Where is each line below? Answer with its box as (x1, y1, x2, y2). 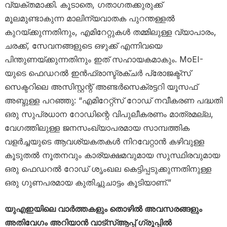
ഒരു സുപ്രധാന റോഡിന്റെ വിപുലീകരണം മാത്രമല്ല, (4, 109, 213, 119)
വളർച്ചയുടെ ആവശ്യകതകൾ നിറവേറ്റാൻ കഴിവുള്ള (4, 136, 204, 146)
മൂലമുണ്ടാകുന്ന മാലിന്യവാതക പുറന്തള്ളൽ (4, 13, 175, 23)
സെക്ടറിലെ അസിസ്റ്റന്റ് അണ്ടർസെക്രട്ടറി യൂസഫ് (4, 82, 198, 92)
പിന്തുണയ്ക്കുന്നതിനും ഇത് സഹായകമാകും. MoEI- (4, 54, 203, 64)
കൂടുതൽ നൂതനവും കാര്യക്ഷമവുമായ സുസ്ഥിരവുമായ (4, 150, 220, 160)
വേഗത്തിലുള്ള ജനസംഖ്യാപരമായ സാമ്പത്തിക (4, 123, 190, 133)
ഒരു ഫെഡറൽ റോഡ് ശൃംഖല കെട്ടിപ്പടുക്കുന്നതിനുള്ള (4, 164, 211, 174)
